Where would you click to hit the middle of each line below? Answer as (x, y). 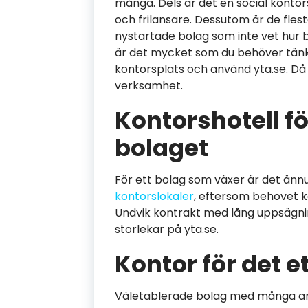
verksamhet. (149, 85)
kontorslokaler (154, 196)
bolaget (162, 147)
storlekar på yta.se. (167, 229)
